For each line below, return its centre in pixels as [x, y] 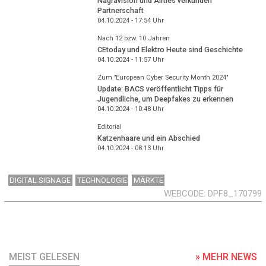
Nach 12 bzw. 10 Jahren [133, 39]
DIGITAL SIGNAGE [40, 180]
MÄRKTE [148, 180]
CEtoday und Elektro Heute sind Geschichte [170, 49]
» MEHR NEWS [226, 257]
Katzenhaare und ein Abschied [148, 138]
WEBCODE [184, 193]
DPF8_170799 [235, 193]
